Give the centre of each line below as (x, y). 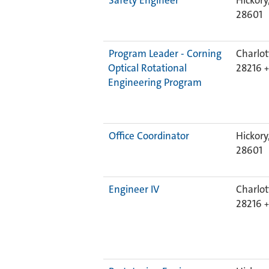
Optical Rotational (147, 68)
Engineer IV (134, 189)
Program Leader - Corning (165, 53)
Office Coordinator (149, 136)
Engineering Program (155, 82)
